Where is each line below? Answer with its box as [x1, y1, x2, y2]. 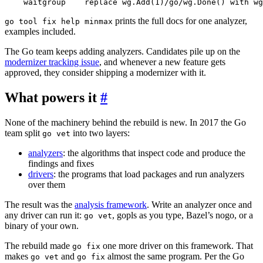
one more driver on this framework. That [100, 241, 253, 251]
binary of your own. [5, 221, 79, 231]
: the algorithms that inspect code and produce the [63, 148, 245, 159]
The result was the [5, 200, 75, 210]
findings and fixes [28, 159, 94, 169]
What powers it [5, 90, 100, 106]
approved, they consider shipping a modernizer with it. [5, 68, 206, 78]
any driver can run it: [5, 210, 84, 221]
